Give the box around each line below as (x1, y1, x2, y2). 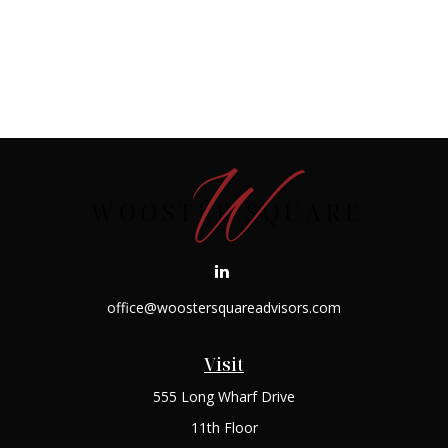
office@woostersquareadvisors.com (107, 298, 341, 317)
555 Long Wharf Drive (153, 387, 295, 406)
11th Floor (190, 418, 258, 437)
